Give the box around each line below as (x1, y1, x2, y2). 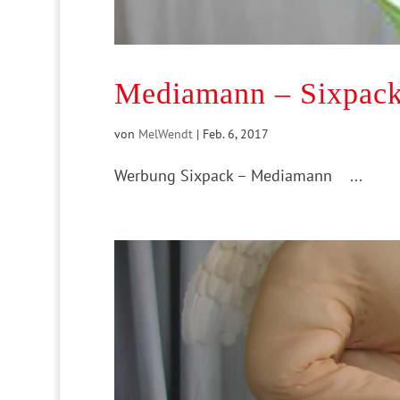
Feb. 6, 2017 (202, 125, 269, 142)
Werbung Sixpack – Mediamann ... (113, 164, 362, 186)
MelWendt (137, 125, 193, 142)
